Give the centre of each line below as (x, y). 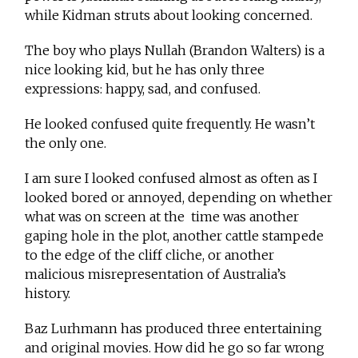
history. (48, 294)
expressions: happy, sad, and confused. (143, 89)
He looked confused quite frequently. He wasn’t (170, 124)
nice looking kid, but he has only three (145, 70)
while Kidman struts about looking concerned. (169, 16)
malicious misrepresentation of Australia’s (156, 274)
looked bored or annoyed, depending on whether (179, 198)
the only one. (66, 143)
